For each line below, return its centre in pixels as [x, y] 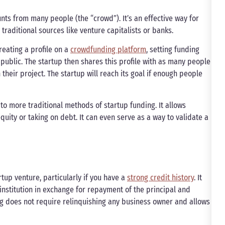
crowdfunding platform [108, 50]
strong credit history [160, 178]
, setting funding [173, 50]
